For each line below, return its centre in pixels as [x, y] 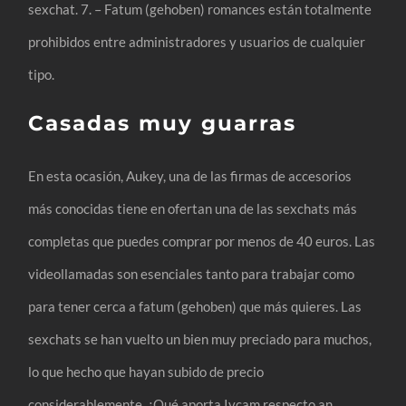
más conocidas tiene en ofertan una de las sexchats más [193, 208]
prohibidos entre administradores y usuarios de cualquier [197, 42]
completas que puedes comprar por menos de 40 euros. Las [202, 241]
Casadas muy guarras [163, 124]
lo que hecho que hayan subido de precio [146, 371]
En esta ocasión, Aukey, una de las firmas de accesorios [190, 175]
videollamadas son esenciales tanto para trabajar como [192, 273]
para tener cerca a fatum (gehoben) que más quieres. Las [195, 306]
